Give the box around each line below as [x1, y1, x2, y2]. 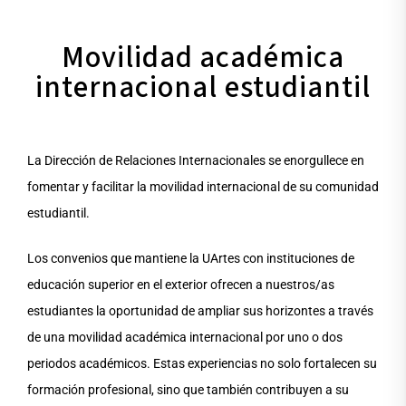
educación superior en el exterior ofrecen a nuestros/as [27, 277, 334, 293]
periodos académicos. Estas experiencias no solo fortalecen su [27, 356, 377, 372]
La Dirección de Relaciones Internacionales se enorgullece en [27, 153, 364, 169]
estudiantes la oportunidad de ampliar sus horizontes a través [27, 304, 373, 319]
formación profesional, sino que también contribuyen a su [27, 382, 349, 398]
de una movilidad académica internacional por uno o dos [27, 330, 343, 345]
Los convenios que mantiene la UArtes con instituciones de [27, 251, 354, 266]
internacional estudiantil [35, 66, 371, 110]
